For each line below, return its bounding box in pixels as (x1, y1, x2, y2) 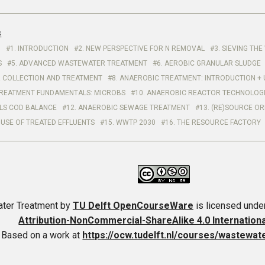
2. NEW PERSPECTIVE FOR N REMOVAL (78, 44, 205, 53)
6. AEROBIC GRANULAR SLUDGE (157, 59, 261, 67)
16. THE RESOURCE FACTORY (165, 118, 261, 127)
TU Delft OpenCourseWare (72, 200, 193, 211)
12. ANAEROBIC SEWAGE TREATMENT (66, 104, 190, 112)
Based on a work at (1, 230, 83, 241)
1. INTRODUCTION (10, 44, 69, 53)
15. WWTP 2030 (104, 118, 156, 127)
